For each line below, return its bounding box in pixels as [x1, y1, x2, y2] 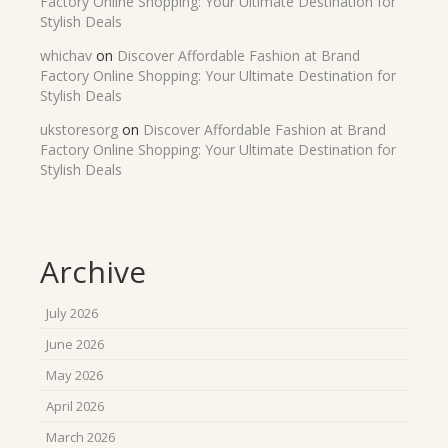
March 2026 [46, 428, 115, 446]
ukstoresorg [40, 120, 118, 139]
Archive [40, 251, 146, 292]
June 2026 [46, 335, 104, 353]
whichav [40, 46, 92, 65]
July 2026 [46, 304, 98, 322]
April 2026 [46, 397, 104, 415]
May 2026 [46, 366, 103, 384]
